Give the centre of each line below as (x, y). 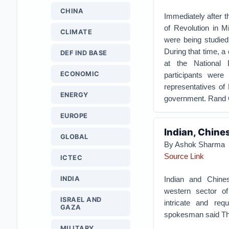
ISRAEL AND (81, 200)
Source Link (184, 156)
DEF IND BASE (84, 53)
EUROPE (74, 116)
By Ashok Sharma (194, 144)
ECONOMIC (80, 74)
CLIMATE (76, 32)
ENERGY (74, 95)
